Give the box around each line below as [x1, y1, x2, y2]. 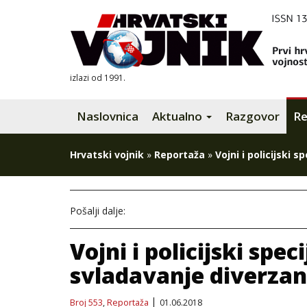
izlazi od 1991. [70, 72, 125, 83]
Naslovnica [77, 108, 138, 124]
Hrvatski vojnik [70, 148, 144, 161]
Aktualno [152, 108, 205, 124]
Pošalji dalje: [70, 204, 125, 217]
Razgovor [225, 108, 280, 124]
